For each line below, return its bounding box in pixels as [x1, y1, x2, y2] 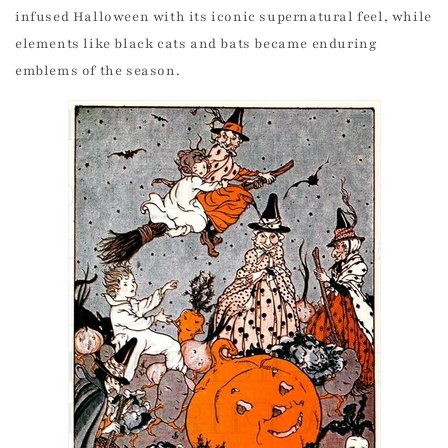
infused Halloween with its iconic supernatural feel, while [15, 8, 432, 27]
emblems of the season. [15, 62, 181, 81]
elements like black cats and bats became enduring [15, 35, 378, 54]
